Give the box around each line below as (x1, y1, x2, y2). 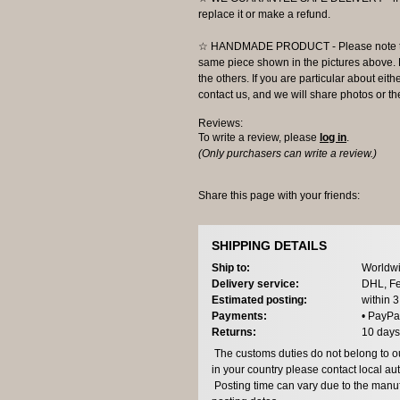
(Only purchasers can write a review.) (198, 147, 377, 161)
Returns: (212, 325, 256, 338)
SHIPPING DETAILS (212, 238, 327, 254)
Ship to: (212, 261, 250, 274)
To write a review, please (198, 131, 320, 145)
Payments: (212, 309, 267, 322)
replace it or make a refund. (198, 8, 330, 21)
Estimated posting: (212, 293, 307, 306)
